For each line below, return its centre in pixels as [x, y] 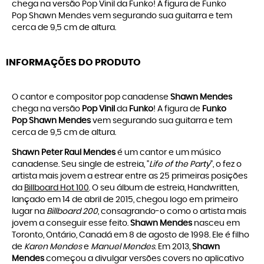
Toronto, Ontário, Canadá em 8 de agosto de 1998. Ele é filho [131, 235]
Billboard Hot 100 [57, 188]
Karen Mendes [54, 247]
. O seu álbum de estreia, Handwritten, [164, 188]
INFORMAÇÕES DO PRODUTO [73, 63]
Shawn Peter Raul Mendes [64, 153]
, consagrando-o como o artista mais [172, 212]
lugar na [29, 212]
